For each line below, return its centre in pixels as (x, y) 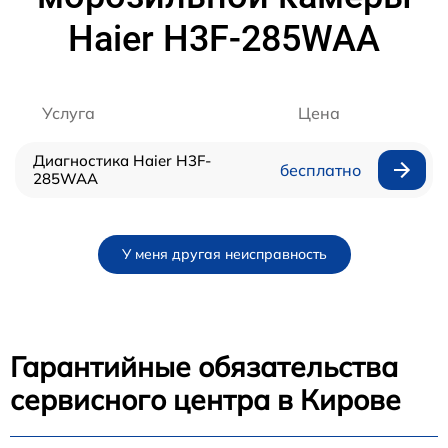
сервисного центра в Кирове (205, 399)
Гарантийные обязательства (204, 366)
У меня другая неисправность (224, 253)
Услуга (68, 112)
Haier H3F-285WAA (224, 38)
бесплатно (320, 169)
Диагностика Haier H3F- (122, 160)
